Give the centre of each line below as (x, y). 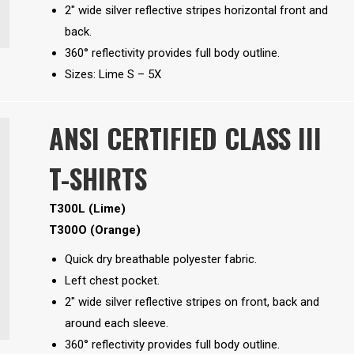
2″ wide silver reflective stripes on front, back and (192, 302)
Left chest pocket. (112, 281)
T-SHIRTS (98, 179)
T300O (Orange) (96, 230)
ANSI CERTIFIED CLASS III (185, 138)
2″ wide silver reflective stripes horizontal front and (196, 11)
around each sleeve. (116, 324)
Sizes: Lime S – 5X (113, 75)
